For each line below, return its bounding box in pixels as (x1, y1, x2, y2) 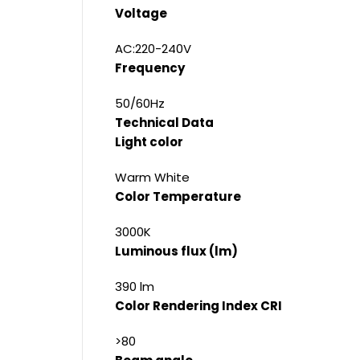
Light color (115, 133, 183, 150)
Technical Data (115, 114, 214, 131)
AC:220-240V (115, 40, 191, 57)
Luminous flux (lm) (115, 243, 238, 260)
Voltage (115, 5, 167, 22)
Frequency (115, 59, 185, 76)
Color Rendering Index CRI (115, 297, 282, 314)
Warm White (115, 169, 190, 186)
